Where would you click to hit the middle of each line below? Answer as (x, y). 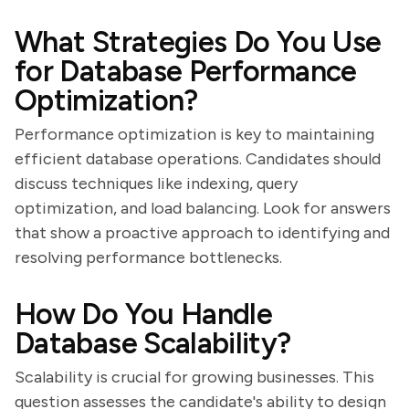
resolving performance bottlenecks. (148, 257)
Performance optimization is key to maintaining (194, 134)
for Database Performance (186, 71)
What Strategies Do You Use (198, 42)
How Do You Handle (144, 314)
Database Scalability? (153, 343)
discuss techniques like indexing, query (156, 184)
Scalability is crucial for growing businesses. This (194, 377)
